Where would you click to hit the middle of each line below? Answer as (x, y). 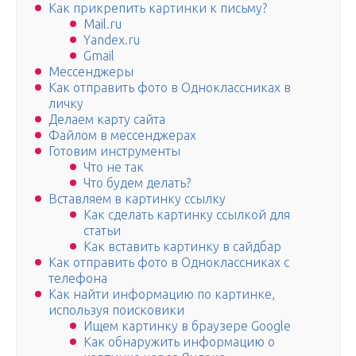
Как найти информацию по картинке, (162, 294)
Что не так (114, 167)
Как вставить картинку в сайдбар (182, 247)
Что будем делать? (137, 183)
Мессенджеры (91, 72)
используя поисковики (116, 310)
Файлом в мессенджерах (122, 135)
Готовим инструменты (114, 151)
